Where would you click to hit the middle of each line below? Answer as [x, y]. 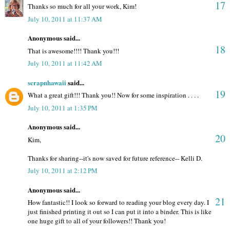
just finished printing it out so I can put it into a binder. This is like [120, 212]
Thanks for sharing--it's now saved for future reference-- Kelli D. [115, 158]
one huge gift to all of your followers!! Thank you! [97, 221]
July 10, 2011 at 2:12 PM [63, 171]
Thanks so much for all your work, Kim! [82, 6]
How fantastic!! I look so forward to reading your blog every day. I [118, 203]
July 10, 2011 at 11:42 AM [65, 63]
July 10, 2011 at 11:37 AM [65, 19]
